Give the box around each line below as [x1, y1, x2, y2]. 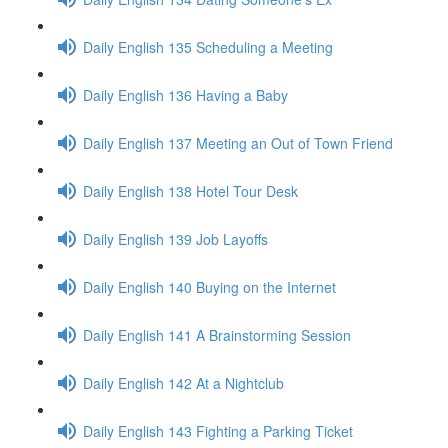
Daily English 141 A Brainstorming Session [83, 324, 351, 345]
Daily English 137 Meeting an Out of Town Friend [83, 132, 393, 153]
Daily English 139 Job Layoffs [83, 228, 268, 249]
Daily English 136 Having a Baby [83, 84, 288, 105]
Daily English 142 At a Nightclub [83, 372, 284, 393]
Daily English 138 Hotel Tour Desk [83, 180, 298, 201]
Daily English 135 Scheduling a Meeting [83, 36, 333, 57]
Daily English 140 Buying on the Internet [83, 276, 336, 297]
